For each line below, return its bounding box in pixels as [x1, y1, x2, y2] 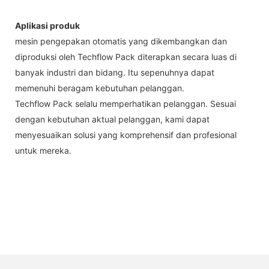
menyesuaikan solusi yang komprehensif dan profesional [15, 130, 237, 141]
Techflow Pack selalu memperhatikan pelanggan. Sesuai [15, 98, 236, 109]
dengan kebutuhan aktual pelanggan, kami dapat [15, 114, 210, 125]
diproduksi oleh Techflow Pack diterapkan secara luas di [15, 52, 237, 62]
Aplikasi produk [15, 20, 80, 31]
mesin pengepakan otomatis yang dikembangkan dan [15, 36, 227, 47]
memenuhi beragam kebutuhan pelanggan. [15, 83, 184, 94]
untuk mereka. [15, 145, 71, 156]
